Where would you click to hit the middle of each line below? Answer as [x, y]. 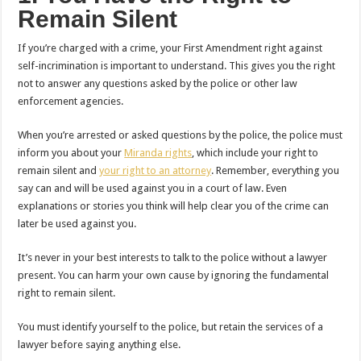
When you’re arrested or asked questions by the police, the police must [180, 135]
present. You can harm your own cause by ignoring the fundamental [174, 275]
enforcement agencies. [71, 101]
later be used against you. [77, 223]
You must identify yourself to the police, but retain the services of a [171, 326]
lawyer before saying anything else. [100, 344]
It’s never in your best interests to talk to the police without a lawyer [173, 257]
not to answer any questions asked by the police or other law [158, 83]
